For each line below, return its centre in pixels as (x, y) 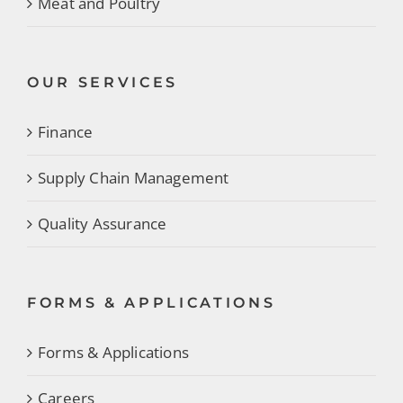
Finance (66, 131)
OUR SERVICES (103, 82)
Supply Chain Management (134, 177)
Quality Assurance (103, 223)
